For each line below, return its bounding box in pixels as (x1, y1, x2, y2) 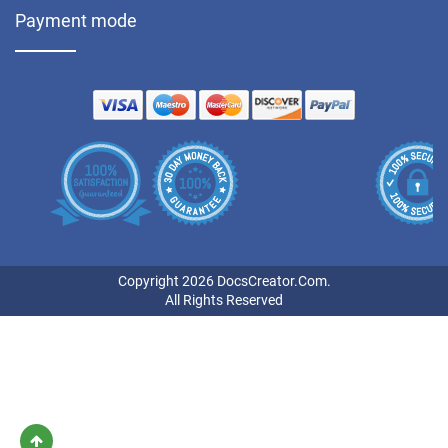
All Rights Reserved (165, 291, 283, 308)
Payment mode (15, 9, 137, 31)
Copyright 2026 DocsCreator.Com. (117, 272, 331, 289)
